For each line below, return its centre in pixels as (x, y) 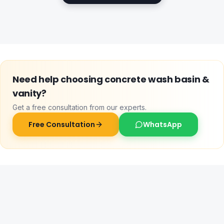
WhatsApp (162, 124)
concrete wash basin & (157, 79)
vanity (27, 93)
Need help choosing (59, 79)
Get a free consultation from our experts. (79, 107)
